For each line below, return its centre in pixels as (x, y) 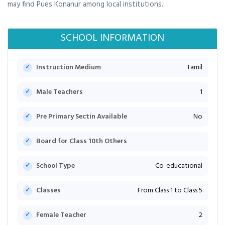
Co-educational (179, 166)
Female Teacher (61, 215)
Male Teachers (59, 92)
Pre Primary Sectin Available (81, 117)
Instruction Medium (68, 68)
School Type (55, 166)
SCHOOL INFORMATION (113, 38)
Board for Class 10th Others (81, 142)
